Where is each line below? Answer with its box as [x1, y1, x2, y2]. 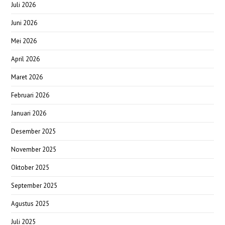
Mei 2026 [11, 36, 37, 45]
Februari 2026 [11, 90, 50, 99]
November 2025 [11, 145, 57, 154]
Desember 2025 [11, 127, 56, 136]
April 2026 [11, 54, 40, 63]
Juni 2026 [11, 18, 38, 27]
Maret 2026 [11, 72, 43, 81]
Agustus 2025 [11, 199, 50, 208]
